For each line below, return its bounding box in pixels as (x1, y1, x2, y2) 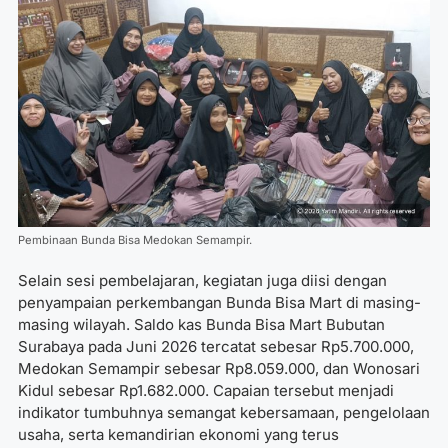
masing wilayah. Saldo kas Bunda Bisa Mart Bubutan (18, 315, 385, 335)
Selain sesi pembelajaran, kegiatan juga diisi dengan (18, 271, 387, 291)
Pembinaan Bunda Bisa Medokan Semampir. (18, 232, 252, 247)
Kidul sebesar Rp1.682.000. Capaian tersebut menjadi (18, 381, 394, 401)
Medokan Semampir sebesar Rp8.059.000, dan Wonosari (18, 359, 420, 379)
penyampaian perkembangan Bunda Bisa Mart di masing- (18, 293, 421, 313)
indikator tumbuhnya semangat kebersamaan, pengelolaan (18, 403, 430, 423)
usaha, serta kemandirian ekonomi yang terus (18, 425, 339, 445)
